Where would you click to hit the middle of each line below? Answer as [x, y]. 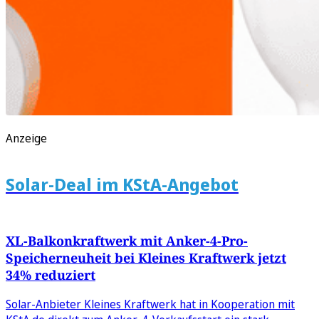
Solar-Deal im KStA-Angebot [122, 184]
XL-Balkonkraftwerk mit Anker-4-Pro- [127, 241]
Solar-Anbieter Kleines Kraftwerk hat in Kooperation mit [150, 304]
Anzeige [26, 138]
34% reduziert [51, 275]
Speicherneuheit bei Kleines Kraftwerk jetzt [146, 258]
